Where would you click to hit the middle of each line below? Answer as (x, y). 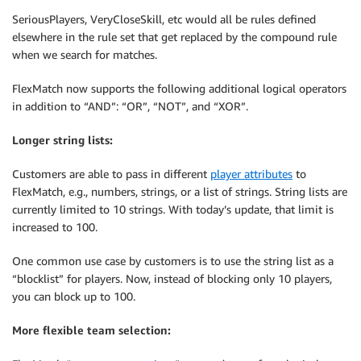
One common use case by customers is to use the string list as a (173, 261)
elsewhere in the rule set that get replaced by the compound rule (174, 37)
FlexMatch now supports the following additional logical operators (179, 89)
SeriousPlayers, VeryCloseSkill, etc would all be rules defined (164, 19)
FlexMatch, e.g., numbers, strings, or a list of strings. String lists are (180, 192)
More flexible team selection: (91, 330)
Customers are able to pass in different (111, 174)
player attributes (251, 174)
